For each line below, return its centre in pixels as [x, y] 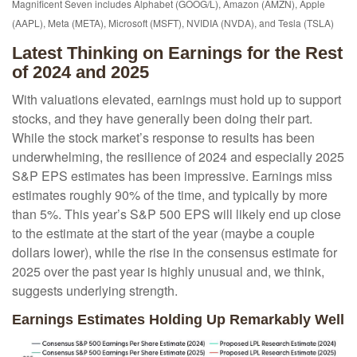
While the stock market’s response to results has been [163, 138]
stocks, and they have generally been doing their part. [162, 119]
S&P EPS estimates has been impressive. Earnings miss [172, 176]
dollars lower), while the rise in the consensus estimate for [175, 253]
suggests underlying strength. [95, 291]
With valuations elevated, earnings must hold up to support [177, 100]
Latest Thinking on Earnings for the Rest [177, 53]
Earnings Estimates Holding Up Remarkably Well [178, 320]
